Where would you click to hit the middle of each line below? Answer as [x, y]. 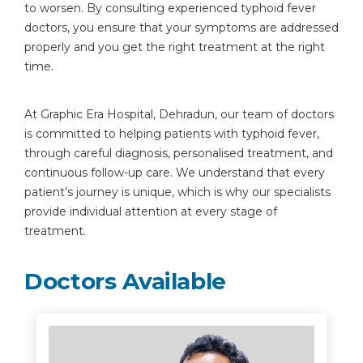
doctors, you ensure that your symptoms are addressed [181, 28]
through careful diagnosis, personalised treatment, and [179, 153]
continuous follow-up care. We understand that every [175, 173]
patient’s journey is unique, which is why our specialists [177, 192]
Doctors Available [126, 281]
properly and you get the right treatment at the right [175, 47]
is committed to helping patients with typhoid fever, [172, 134]
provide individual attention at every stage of [151, 211]
